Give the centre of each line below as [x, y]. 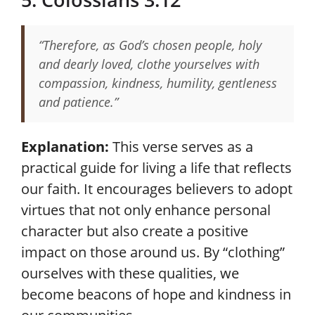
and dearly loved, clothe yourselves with [149, 64]
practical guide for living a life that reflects [156, 168]
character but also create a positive [135, 231]
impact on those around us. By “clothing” [153, 252]
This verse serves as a [181, 147]
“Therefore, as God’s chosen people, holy [150, 45]
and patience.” [78, 102]
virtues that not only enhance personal [146, 210]
